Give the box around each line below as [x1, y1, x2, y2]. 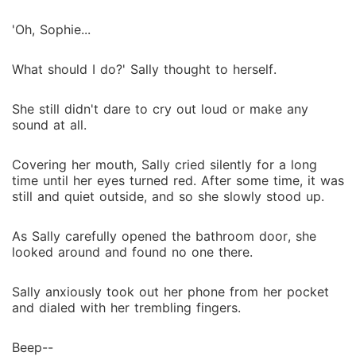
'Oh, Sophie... [12, 21, 91, 37]
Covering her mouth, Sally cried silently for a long [12, 157, 317, 172]
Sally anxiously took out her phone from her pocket [12, 284, 329, 300]
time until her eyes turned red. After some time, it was [12, 172, 344, 188]
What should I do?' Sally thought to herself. [12, 61, 277, 77]
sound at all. [12, 117, 87, 133]
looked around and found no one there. [12, 244, 253, 260]
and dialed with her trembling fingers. [12, 300, 241, 315]
